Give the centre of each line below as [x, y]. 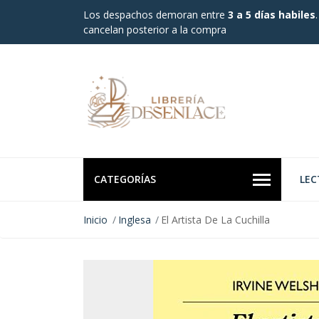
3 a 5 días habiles [272, 15]
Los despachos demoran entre [156, 15]
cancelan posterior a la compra [155, 30]
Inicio [95, 220]
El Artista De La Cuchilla [216, 220]
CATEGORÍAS [125, 179]
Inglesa [134, 220]
